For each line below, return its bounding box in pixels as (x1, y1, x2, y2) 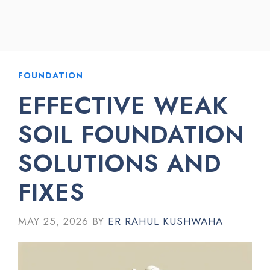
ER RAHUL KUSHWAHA (108, 213, 223, 228)
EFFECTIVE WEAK (18, 88, 228, 123)
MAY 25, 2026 (18, 213, 89, 228)
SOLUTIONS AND (18, 146, 221, 181)
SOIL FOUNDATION (18, 117, 244, 152)
